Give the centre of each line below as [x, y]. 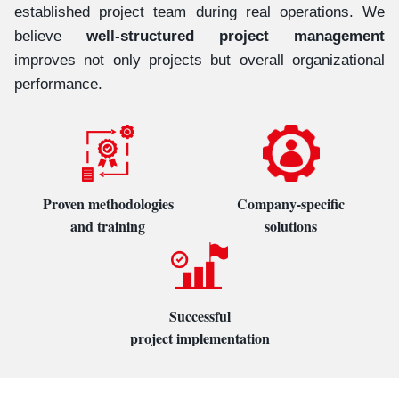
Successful [199, 316]
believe [50, 36]
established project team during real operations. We [199, 12]
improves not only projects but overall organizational [199, 60]
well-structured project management [236, 36]
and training [108, 226]
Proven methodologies [108, 204]
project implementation [199, 338]
